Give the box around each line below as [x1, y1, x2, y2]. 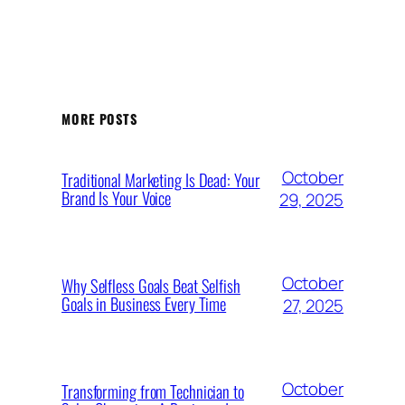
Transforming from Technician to [61, 378, 244, 403]
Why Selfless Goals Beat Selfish [61, 272, 240, 297]
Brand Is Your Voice [61, 184, 172, 210]
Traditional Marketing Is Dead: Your [61, 166, 260, 192]
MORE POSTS [61, 108, 137, 128]
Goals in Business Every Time [61, 290, 227, 316]
